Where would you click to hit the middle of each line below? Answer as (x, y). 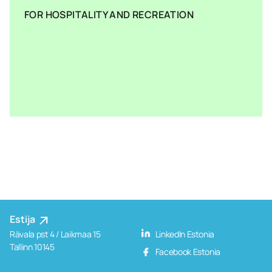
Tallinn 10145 (32, 247)
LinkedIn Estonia (184, 234)
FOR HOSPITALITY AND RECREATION (109, 15)
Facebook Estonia (187, 252)
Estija (23, 219)
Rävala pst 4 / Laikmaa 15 (55, 234)
